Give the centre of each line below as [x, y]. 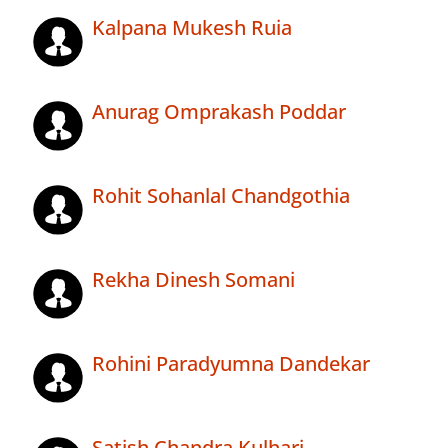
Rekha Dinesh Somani [193, 280]
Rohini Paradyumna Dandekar [231, 364]
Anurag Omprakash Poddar [219, 112]
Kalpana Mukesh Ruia [192, 28]
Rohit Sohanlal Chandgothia [221, 196]
